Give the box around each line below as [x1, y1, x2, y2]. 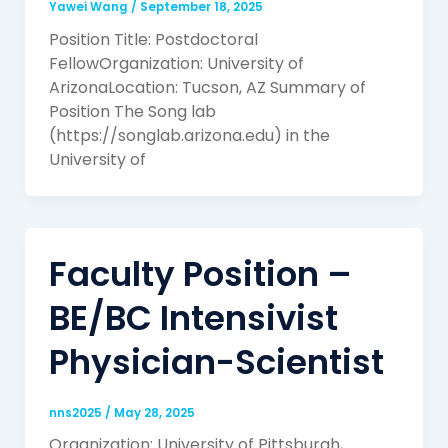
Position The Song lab [48, 100, 216, 124]
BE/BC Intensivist [48, 294, 338, 343]
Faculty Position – [48, 250, 352, 299]
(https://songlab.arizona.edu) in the [48, 124, 330, 148]
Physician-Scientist [48, 338, 384, 387]
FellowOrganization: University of [48, 52, 304, 76]
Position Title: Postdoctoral [48, 28, 258, 52]
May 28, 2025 [113, 404, 195, 421]
